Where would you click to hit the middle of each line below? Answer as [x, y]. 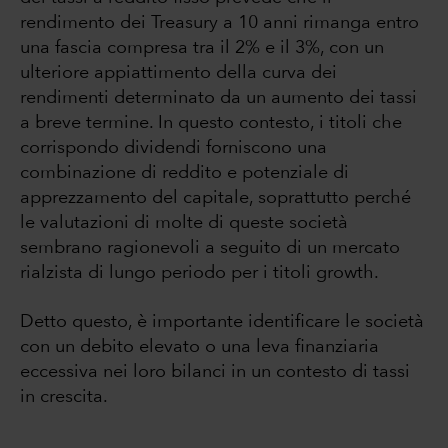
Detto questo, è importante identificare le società [222, 321]
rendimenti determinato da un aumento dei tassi [218, 97]
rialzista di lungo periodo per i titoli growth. [202, 272]
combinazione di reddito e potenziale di [184, 172]
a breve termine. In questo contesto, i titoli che [211, 122]
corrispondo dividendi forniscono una [173, 147]
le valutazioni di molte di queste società [184, 222]
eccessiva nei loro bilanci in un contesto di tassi [215, 371]
